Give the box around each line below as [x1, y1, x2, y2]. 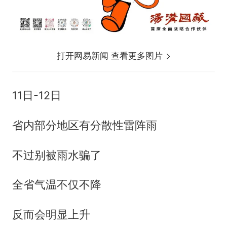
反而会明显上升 [12, 208, 90, 221]
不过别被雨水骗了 [12, 148, 101, 162]
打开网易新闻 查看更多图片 [57, 50, 166, 61]
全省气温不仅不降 [12, 178, 101, 192]
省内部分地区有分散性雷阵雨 [12, 118, 157, 132]
